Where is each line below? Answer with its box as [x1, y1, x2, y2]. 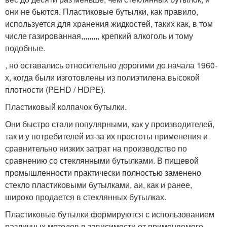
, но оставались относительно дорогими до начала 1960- [5, 59, 217, 71]
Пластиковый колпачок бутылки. [5, 100, 127, 112]
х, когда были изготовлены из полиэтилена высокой [5, 71, 200, 83]
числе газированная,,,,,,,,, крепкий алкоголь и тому [5, 29, 193, 42]
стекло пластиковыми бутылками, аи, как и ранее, [5, 178, 192, 191]
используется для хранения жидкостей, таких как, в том [5, 17, 213, 29]
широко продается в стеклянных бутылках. [5, 191, 166, 203]
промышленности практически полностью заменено [5, 166, 201, 178]
